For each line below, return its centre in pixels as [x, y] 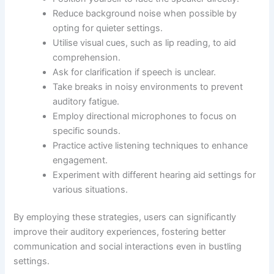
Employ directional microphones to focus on [145, 116]
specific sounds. [87, 131]
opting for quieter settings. [108, 28]
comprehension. [87, 57]
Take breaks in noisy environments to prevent [148, 87]
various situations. [91, 189]
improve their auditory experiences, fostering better [120, 232]
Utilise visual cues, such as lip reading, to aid [145, 43]
